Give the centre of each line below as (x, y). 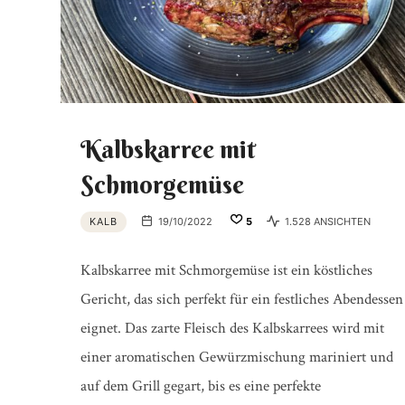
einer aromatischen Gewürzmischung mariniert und (236, 357)
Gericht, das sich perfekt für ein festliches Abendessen (241, 299)
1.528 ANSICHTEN (326, 222)
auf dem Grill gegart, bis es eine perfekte (200, 386)
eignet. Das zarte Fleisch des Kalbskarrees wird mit (232, 328)
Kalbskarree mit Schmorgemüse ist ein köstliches (226, 270)
